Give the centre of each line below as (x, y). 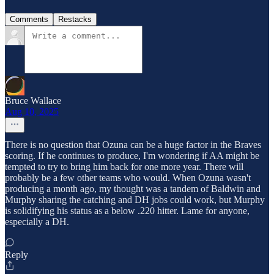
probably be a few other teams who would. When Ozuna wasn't (128, 178)
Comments (29, 20)
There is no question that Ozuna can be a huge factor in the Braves (133, 145)
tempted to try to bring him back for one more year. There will (124, 167)
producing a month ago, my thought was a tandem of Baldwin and (133, 189)
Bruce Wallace (33, 101)
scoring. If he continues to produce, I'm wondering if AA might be (132, 156)
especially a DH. (37, 222)
